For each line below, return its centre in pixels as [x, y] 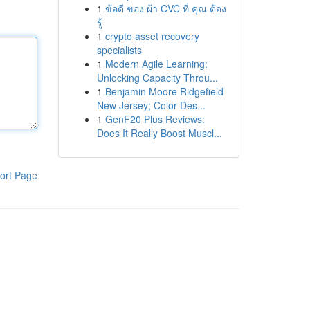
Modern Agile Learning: [156, 64]
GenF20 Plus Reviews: [155, 119]
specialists [119, 50]
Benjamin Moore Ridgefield [164, 91]
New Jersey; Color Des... [151, 105]
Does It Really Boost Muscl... [159, 133]
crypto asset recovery [152, 36]
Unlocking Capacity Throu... [157, 77]
